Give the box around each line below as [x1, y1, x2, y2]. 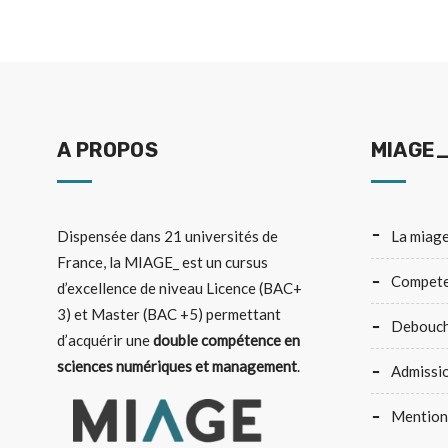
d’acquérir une [57, 331, 153, 349]
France [57, 253, 103, 271]
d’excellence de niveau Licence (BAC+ [57, 279, 302, 297]
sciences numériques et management [57, 357, 297, 375]
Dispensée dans [57, 227, 164, 245]
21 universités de [164, 227, 278, 245]
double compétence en [153, 331, 300, 349]
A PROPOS [57, 138, 159, 162]
